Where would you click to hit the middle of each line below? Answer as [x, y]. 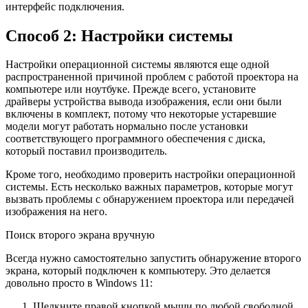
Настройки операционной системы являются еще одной [137, 65]
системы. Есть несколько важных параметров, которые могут [149, 187]
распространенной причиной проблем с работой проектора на [152, 77]
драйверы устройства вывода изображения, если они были [144, 102]
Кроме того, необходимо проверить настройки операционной [151, 175]
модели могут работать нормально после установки [127, 126]
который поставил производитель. [86, 151]
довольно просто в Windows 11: [79, 283]
